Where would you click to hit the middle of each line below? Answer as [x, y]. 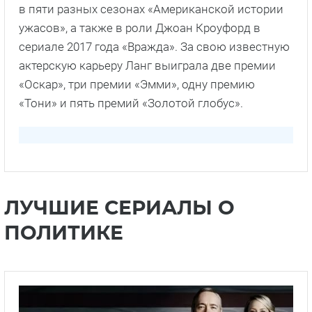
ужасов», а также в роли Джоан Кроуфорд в [140, 28]
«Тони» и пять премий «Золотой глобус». [131, 103]
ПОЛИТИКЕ [64, 234]
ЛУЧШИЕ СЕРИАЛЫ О [119, 209]
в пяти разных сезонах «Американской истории [151, 9]
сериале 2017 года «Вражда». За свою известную [154, 47]
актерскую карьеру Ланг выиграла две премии [147, 66]
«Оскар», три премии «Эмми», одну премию [137, 85]
